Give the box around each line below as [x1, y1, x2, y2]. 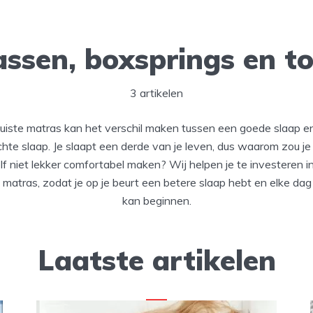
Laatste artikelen [37, 242, 276, 277]
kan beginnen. [122, 194, 191, 208]
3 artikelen [130, 86, 183, 100]
